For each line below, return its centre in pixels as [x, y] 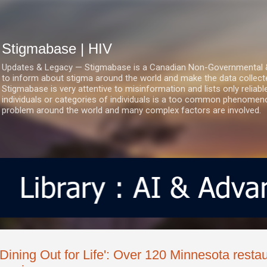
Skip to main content [133, 15]
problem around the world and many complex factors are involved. [131, 110]
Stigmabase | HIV [57, 49]
